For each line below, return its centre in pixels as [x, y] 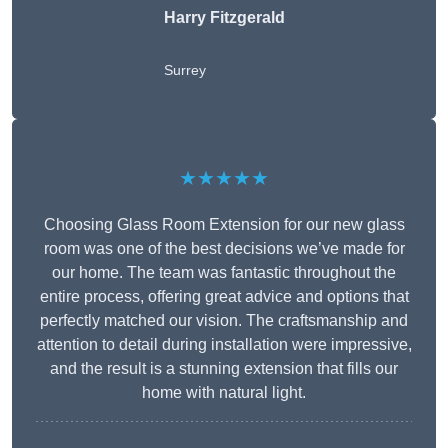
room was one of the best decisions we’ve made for [224, 249]
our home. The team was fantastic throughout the [224, 273]
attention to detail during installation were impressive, [224, 345]
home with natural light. [224, 393]
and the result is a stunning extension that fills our [224, 369]
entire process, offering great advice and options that [224, 297]
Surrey [184, 70]
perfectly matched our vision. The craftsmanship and [224, 321]
